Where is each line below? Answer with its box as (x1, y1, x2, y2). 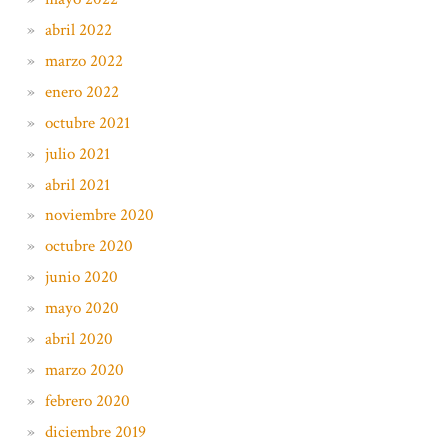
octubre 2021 (44, 111, 130, 134)
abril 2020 (44, 328, 113, 350)
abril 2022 (44, 19, 112, 42)
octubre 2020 (44, 235, 133, 258)
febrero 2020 (44, 389, 130, 412)
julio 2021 (44, 142, 110, 165)
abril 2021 (44, 173, 110, 196)
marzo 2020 (44, 358, 124, 381)
